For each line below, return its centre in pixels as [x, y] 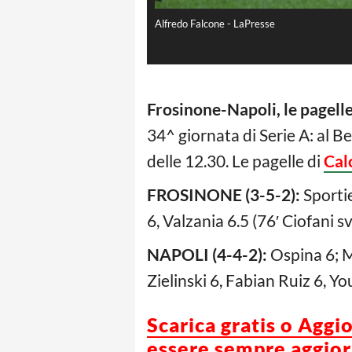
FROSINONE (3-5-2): [225, 195]
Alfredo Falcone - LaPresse [215, 24]
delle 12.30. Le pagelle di [235, 161]
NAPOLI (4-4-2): [209, 255]
